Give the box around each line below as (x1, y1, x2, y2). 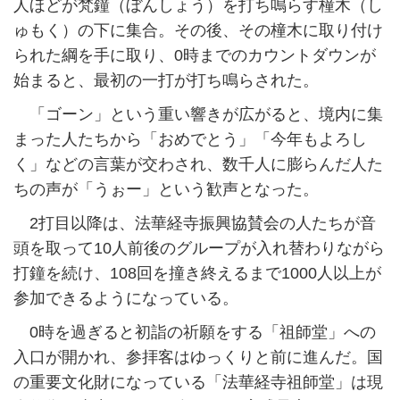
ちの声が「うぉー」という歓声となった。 (13, 180, 319, 199)
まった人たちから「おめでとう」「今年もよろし (13, 130, 367, 149)
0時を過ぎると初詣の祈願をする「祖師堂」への (13, 323, 376, 342)
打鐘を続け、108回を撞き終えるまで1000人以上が (13, 264, 381, 283)
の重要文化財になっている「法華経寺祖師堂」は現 (13, 373, 383, 392)
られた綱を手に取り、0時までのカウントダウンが (13, 46, 376, 65)
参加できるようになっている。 (13, 289, 238, 308)
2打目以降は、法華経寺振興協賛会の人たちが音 (13, 214, 376, 233)
